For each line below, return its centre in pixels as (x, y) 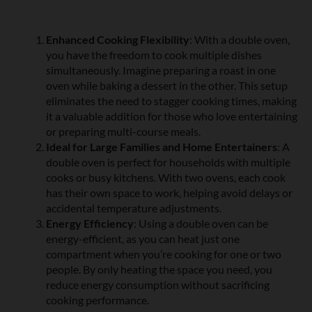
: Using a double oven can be (201, 224)
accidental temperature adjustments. (134, 208)
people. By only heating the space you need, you (159, 270)
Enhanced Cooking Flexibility (118, 40)
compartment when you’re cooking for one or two (164, 254)
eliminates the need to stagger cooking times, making (171, 101)
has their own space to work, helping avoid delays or (169, 193)
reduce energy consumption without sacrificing (158, 285)
